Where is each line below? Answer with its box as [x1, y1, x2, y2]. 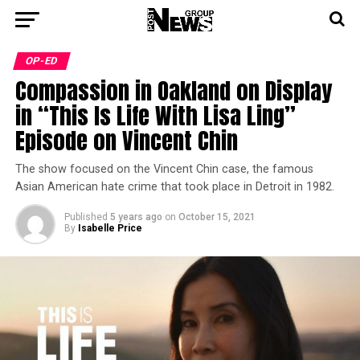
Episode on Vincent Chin [14, 123, 238, 157]
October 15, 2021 [178, 211, 256, 223]
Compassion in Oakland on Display [14, 73, 332, 108]
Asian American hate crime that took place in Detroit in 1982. [14, 180, 334, 194]
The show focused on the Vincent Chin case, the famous [14, 162, 313, 176]
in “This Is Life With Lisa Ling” [14, 98, 296, 133]
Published [63, 211, 108, 223]
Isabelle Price [77, 223, 142, 234]
